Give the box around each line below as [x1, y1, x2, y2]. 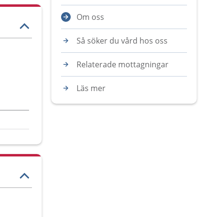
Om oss [77, 12, 104, 22]
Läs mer [77, 83, 106, 93]
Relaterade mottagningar [77, 59, 169, 70]
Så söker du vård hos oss [77, 35, 168, 46]
